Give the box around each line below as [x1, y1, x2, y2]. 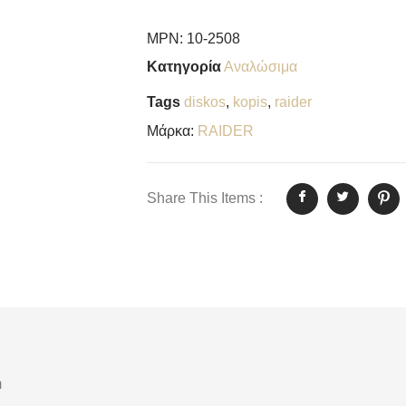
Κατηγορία [147, 59, 221, 75]
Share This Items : [147, 190, 263, 207]
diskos [184, 94, 226, 111]
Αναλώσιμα [224, 59, 297, 75]
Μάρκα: [147, 122, 198, 139]
